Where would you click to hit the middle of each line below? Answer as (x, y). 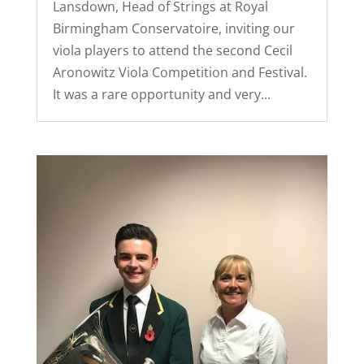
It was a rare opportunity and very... (161, 94)
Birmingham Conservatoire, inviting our (173, 28)
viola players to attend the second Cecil (172, 50)
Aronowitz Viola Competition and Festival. (180, 72)
